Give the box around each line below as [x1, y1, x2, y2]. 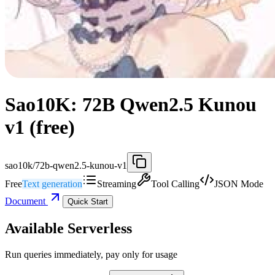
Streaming [97, 178, 136, 189]
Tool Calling [151, 178, 199, 189]
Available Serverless [5, 220, 132, 236]
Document [5, 195, 48, 206]
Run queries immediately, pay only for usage [5, 249, 177, 260]
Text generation [22, 178, 82, 189]
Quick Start [68, 196, 108, 206]
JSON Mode [214, 178, 263, 189]
